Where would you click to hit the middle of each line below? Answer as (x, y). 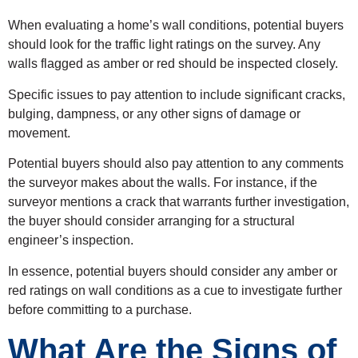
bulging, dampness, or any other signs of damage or (154, 113)
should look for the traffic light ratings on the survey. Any (164, 45)
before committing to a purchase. (100, 309)
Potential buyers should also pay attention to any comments (176, 164)
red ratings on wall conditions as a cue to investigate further (175, 290)
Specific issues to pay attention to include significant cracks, (177, 94)
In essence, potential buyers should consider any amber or (173, 271)
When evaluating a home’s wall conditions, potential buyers (176, 26)
